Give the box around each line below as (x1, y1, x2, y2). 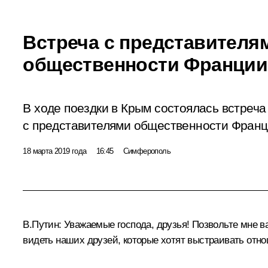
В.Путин (23, 218, 59, 230)
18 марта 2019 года (23, 146, 87, 156)
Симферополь (123, 146, 170, 156)
